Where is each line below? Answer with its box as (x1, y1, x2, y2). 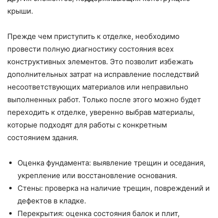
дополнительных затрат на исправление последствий (7, 70, 199, 79)
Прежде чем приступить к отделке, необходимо (7, 32, 180, 41)
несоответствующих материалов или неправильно (7, 82, 188, 92)
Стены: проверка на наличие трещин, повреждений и (18, 183, 210, 193)
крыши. (7, 6, 33, 16)
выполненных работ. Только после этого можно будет (7, 95, 201, 105)
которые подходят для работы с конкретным (7, 120, 167, 130)
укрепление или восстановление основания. (18, 171, 177, 181)
